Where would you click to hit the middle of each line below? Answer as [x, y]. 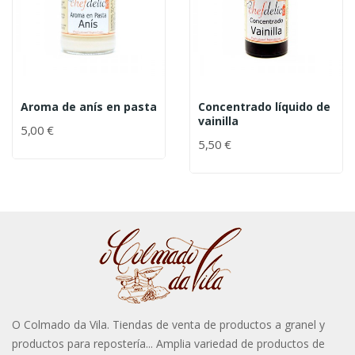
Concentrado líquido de [264, 107]
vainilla [218, 121]
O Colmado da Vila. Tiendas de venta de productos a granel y [168, 324]
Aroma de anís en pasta [89, 107]
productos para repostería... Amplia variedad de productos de [168, 344]
